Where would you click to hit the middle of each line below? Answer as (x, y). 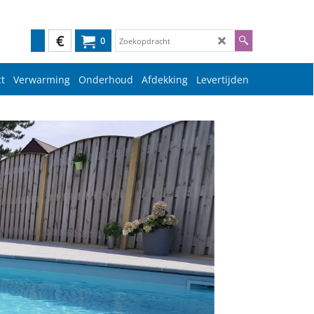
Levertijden (223, 79)
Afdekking (165, 79)
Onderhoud (106, 79)
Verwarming (42, 79)
